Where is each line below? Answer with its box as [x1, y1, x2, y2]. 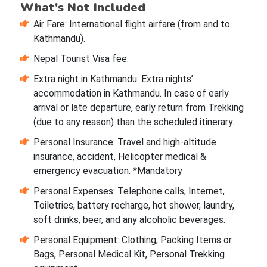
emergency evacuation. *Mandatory [33, 165, 182, 177]
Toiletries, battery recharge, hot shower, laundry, [33, 200, 234, 212]
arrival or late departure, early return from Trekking [33, 102, 244, 114]
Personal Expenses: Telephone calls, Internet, [33, 185, 225, 197]
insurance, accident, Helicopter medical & [33, 151, 206, 163]
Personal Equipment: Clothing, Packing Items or [33, 234, 232, 246]
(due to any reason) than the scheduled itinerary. [33, 116, 234, 128]
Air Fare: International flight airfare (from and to [33, 18, 230, 30]
